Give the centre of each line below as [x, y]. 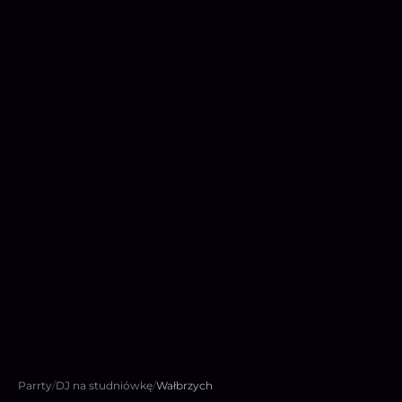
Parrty [35, 385]
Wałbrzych [184, 385]
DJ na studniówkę [104, 385]
